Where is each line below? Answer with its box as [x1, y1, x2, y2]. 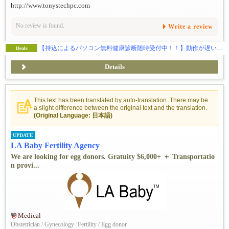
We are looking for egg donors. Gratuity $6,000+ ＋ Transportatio [11, 153, 215, 161]
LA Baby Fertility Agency [11, 141, 100, 150]
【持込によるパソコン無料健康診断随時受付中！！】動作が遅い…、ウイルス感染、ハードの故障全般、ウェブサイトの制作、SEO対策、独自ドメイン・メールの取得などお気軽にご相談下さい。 [217, 44, 223, 52]
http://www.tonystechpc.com [11, 2, 90, 10]
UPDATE [13, 132, 33, 139]
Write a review [168, 22, 213, 30]
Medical [18, 212, 41, 220]
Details [104, 63, 125, 71]
